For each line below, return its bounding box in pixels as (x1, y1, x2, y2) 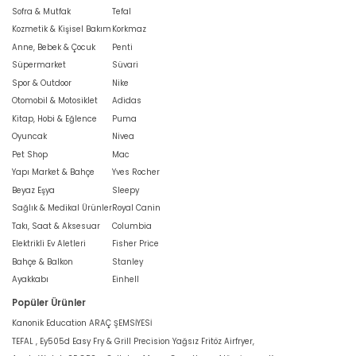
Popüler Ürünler (12, 296, 86, 310)
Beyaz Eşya (12, 184, 55, 195)
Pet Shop (12, 149, 48, 160)
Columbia (112, 220, 152, 231)
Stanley (112, 256, 143, 267)
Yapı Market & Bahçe (12, 167, 95, 178)
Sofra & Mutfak (12, 6, 71, 17)
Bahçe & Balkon (12, 256, 73, 267)
